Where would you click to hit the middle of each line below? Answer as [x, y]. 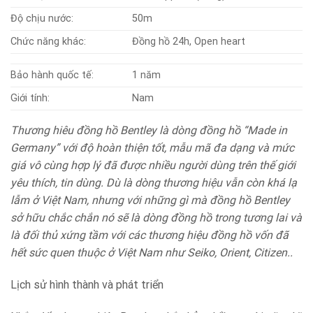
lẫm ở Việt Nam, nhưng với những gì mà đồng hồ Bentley [150, 201]
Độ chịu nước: [42, 19]
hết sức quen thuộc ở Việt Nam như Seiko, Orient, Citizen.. [152, 253]
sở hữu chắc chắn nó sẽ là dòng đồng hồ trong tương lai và [156, 218]
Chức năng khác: [48, 42]
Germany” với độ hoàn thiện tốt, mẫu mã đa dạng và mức [152, 148]
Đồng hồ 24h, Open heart [189, 42]
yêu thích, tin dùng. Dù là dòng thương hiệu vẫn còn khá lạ [154, 183]
